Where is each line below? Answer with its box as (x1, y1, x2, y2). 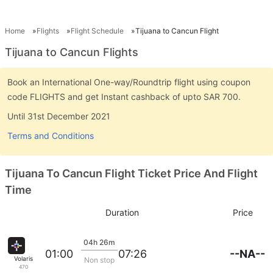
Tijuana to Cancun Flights (5, 45, 138, 58)
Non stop (84, 255, 115, 264)
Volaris (13, 254, 33, 262)
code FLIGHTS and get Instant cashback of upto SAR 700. (7, 91, 241, 102)
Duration (105, 207, 139, 218)
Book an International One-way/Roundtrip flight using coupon (7, 76, 250, 87)
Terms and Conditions (7, 130, 94, 141)
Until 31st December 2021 (7, 110, 110, 121)
